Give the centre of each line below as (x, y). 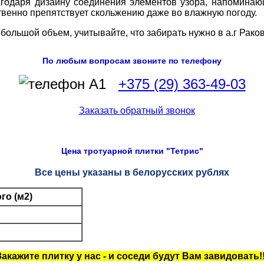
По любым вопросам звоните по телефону (132, 61)
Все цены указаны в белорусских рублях (132, 173)
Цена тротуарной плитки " (115, 151)
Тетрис (184, 151)
